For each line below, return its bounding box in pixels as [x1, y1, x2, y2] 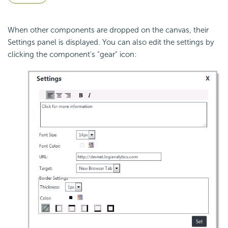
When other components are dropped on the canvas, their [8, 25, 209, 35]
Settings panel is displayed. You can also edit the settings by [8, 38, 214, 47]
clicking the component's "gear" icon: [8, 50, 136, 60]
